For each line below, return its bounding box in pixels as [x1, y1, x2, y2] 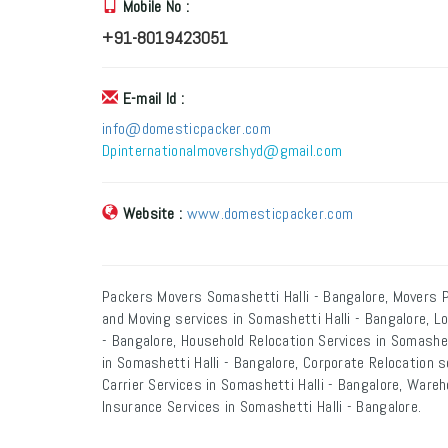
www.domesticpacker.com [186, 203, 354, 224]
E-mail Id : [122, 88, 184, 109]
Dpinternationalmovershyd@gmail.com [102, 140, 343, 161]
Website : [122, 203, 183, 224]
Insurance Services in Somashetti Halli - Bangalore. [102, 396, 422, 417]
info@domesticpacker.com [102, 118, 271, 139]
